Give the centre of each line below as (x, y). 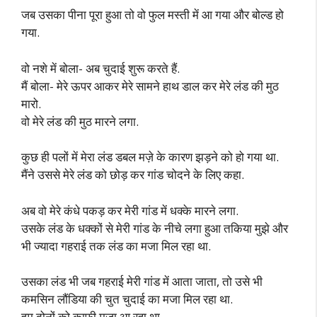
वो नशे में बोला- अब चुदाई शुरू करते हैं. (100, 68)
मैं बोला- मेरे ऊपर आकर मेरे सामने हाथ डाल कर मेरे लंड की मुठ (150, 86)
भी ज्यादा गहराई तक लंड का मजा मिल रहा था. (116, 246)
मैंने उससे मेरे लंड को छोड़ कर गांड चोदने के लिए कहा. (133, 174)
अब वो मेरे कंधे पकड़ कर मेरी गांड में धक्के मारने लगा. (130, 210)
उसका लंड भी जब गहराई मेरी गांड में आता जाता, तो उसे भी (142, 281)
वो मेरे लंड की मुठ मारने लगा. (80, 121)
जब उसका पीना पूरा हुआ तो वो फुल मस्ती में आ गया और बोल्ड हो (152, 15)
